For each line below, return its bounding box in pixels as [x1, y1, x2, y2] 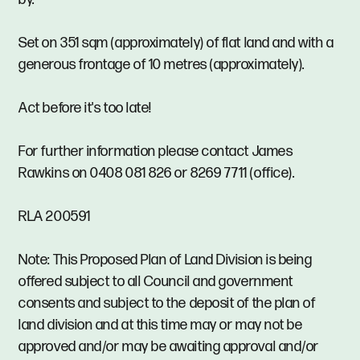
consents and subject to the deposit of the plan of [18, 295, 316, 313]
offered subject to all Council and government [18, 273, 293, 291]
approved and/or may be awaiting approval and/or [18, 338, 319, 356]
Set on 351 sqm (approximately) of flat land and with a [18, 35, 334, 52]
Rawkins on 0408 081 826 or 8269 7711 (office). [18, 165, 295, 182]
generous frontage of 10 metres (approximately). [18, 56, 305, 74]
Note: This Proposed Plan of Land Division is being [18, 252, 313, 269]
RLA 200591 [18, 208, 91, 226]
